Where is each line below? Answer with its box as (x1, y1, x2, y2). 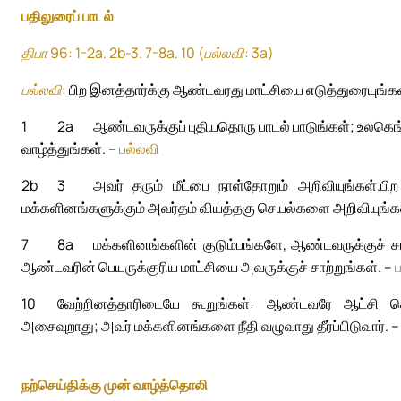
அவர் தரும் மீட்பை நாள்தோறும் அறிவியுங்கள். (93, 175, 380, 196)
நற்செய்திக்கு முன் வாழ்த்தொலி (21, 374, 208, 395)
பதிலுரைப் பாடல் (21, 6, 114, 27)
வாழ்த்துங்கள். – (21, 139, 119, 159)
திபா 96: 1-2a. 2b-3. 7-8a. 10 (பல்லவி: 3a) (21, 43, 274, 64)
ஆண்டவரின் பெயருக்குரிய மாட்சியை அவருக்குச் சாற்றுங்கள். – (21, 257, 395, 277)
